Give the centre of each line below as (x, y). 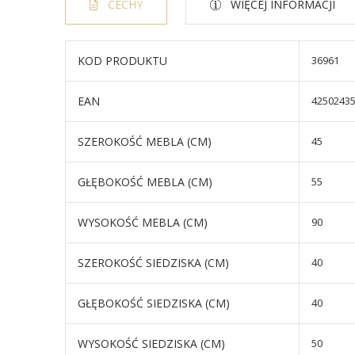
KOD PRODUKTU (122, 61)
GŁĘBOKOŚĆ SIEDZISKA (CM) (154, 303)
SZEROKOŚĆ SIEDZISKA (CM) (153, 263)
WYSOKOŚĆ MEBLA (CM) (143, 222)
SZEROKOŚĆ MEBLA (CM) (145, 141)
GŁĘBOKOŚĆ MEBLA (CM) (145, 182)
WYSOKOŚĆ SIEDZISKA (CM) (151, 344)
